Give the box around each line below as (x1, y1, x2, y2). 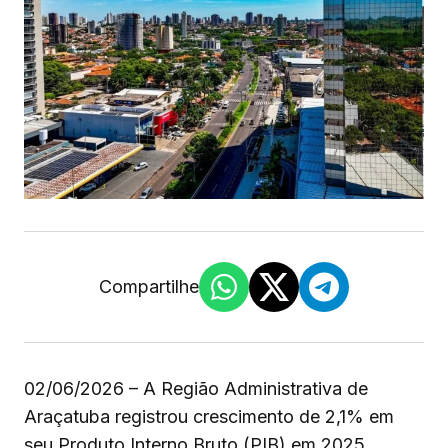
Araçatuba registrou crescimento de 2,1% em (24, 406, 394, 428)
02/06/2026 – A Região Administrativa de (24, 378, 368, 400)
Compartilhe (99, 276, 199, 298)
